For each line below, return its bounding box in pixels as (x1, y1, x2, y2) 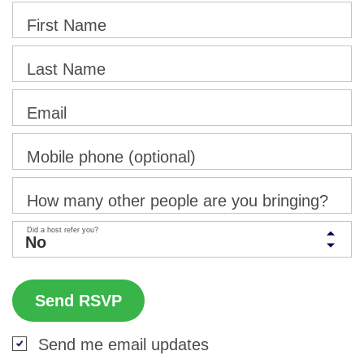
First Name (27, 15, 106, 34)
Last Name (27, 59, 106, 78)
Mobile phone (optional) (27, 147, 196, 166)
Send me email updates (38, 336, 209, 353)
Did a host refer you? (27, 225, 98, 234)
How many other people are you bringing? (27, 191, 328, 210)
